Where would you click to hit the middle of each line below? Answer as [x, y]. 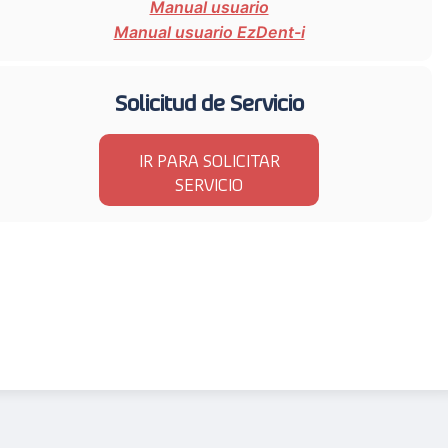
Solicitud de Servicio [209, 99]
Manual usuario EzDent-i [209, 32]
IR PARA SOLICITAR [209, 158]
